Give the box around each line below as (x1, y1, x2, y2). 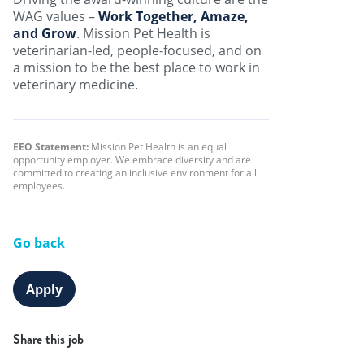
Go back (13, 234, 65, 253)
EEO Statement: (13, 140, 89, 154)
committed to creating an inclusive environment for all (13, 166, 257, 180)
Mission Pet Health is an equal (89, 140, 227, 154)
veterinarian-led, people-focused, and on (13, 41, 262, 60)
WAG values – (13, 7, 98, 26)
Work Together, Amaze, (98, 7, 249, 26)
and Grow (13, 24, 76, 43)
